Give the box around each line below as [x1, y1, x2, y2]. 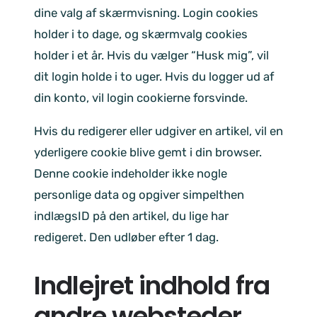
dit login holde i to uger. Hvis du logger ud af [34, 69, 274, 84]
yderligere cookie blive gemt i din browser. [34, 144, 262, 159]
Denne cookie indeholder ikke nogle [34, 166, 227, 180]
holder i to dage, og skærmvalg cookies [34, 27, 248, 42]
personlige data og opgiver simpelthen [34, 187, 244, 202]
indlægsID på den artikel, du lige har [34, 208, 229, 223]
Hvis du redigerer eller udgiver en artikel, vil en [34, 123, 283, 138]
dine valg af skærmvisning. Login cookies [34, 6, 258, 21]
